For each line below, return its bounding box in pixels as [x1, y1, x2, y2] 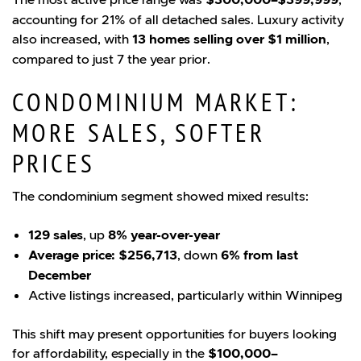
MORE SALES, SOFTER [12, 118, 265, 149]
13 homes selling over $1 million [132, 30, 326, 48]
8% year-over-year [108, 226, 220, 243]
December [28, 266, 91, 284]
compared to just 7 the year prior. [12, 50, 210, 67]
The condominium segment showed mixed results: [12, 187, 309, 204]
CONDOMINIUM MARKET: [12, 87, 298, 118]
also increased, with [12, 30, 132, 47]
